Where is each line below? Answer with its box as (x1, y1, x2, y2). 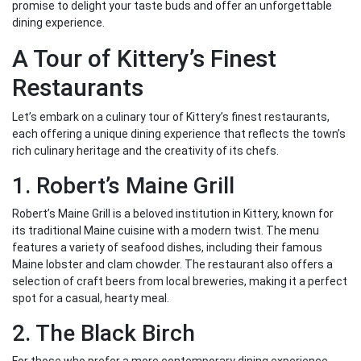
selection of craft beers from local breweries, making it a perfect (12, 275, 347, 288)
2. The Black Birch (12, 320, 195, 347)
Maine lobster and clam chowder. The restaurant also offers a (12, 258, 333, 272)
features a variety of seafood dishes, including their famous (12, 241, 322, 255)
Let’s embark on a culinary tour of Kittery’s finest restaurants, (12, 110, 330, 124)
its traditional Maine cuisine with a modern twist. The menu (12, 224, 319, 238)
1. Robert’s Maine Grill (12, 172, 234, 200)
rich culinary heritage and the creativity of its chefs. (12, 144, 279, 158)
